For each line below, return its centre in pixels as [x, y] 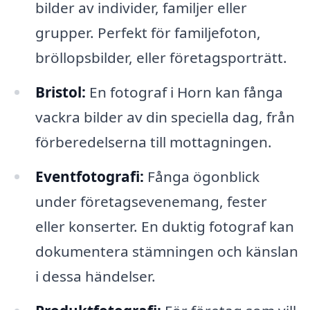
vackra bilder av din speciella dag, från [165, 117]
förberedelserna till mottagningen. [153, 142]
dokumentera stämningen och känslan [166, 251]
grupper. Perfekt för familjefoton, [148, 33]
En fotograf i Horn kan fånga [184, 92]
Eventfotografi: [89, 176]
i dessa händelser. [95, 276]
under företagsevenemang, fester [151, 201]
